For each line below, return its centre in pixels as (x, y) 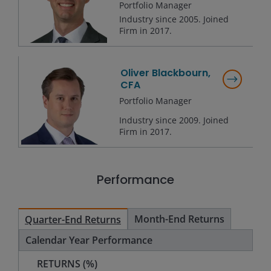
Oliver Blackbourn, (165, 73)
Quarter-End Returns (73, 220)
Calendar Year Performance (89, 240)
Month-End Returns (179, 219)
